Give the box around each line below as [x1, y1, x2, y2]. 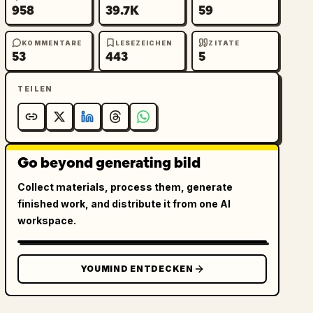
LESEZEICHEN [115, 38, 173, 47]
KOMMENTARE [22, 38, 82, 47]
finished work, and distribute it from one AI [17, 198, 231, 210]
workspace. [17, 214, 77, 226]
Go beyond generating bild [17, 154, 201, 172]
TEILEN [17, 85, 53, 93]
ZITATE [208, 38, 240, 47]
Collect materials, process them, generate [17, 181, 233, 193]
